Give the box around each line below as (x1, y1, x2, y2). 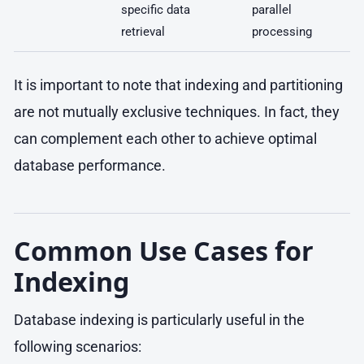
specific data (121, 2, 191, 17)
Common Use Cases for (14, 232, 314, 268)
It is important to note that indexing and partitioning (14, 76, 343, 93)
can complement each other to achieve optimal (14, 129, 317, 147)
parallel (252, 2, 292, 17)
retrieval (121, 24, 166, 39)
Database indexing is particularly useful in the (14, 311, 305, 329)
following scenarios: (14, 338, 141, 356)
